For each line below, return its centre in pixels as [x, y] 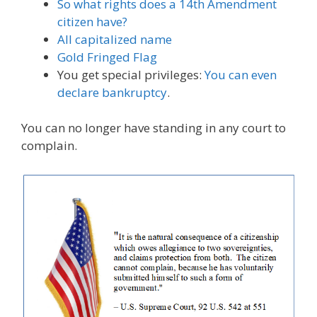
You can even [241, 74]
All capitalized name [115, 39]
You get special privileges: [131, 74]
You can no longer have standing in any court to [154, 128]
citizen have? [92, 21]
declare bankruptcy [112, 92]
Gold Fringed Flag [109, 57]
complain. [49, 146]
